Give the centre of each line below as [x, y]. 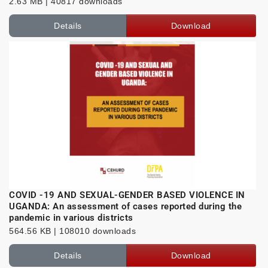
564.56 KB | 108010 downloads [72, 231]
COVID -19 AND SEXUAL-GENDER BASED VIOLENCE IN [127, 195]
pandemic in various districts [71, 218]
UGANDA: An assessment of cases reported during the [125, 207]
